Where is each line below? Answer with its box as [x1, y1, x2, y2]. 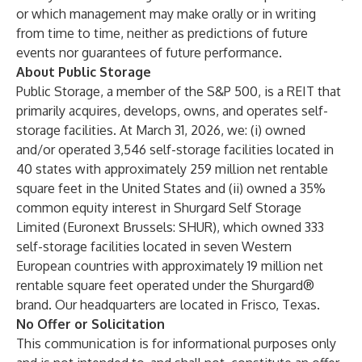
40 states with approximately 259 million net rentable [16, 161, 328, 177]
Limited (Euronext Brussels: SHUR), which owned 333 [16, 219, 324, 235]
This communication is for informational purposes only [16, 335, 336, 351]
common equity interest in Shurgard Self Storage [16, 200, 301, 216]
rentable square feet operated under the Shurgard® [16, 277, 314, 293]
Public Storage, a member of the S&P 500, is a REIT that [16, 83, 341, 99]
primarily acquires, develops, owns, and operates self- [16, 103, 328, 119]
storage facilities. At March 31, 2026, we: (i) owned [16, 122, 305, 138]
